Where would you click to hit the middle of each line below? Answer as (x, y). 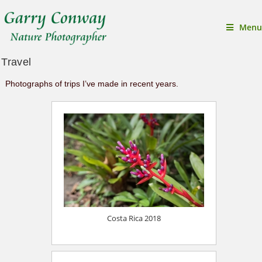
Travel (16, 62)
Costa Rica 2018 (134, 218)
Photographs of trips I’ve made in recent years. (92, 84)
